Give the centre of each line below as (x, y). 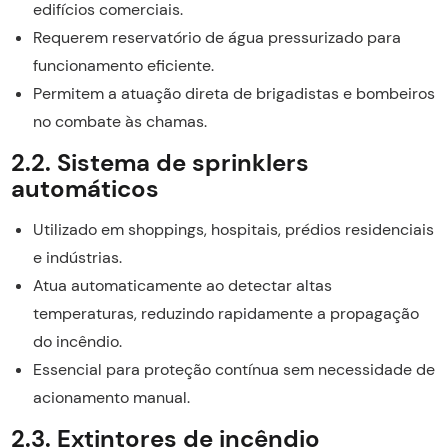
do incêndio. (77, 341)
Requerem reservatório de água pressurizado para (216, 37)
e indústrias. (77, 257)
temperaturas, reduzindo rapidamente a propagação (225, 313)
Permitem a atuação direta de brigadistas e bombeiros (233, 93)
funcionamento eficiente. (123, 65)
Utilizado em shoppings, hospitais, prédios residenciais (233, 229)
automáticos (84, 188)
